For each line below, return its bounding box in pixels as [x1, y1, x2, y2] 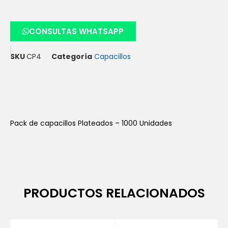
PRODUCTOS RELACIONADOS [23, 184, 205, 203]
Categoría [51, 51, 92, 62]
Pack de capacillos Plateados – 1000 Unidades [10, 118, 172, 128]
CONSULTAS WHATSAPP [29, 25, 124, 37]
